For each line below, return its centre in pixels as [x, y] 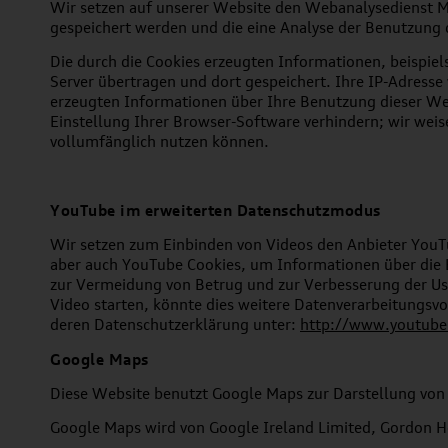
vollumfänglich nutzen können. [159, 141]
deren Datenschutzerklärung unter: [175, 324]
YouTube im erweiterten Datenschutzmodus [215, 210]
